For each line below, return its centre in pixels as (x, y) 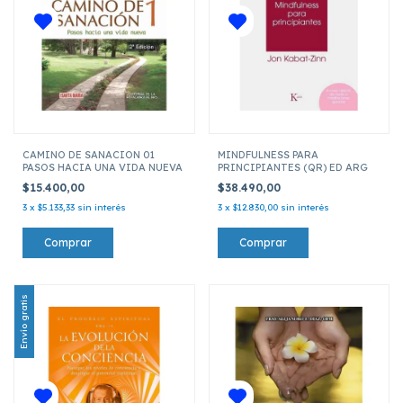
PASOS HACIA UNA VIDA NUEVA (103, 167)
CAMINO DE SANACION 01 (89, 154)
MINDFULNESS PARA (268, 154)
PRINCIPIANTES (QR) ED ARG (292, 167)
